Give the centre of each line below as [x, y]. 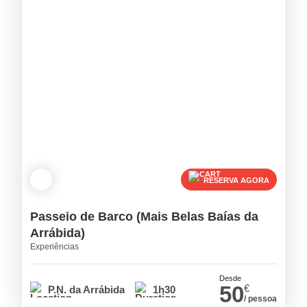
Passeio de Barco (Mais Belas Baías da [144, 217]
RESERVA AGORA [236, 180]
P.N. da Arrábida [86, 290]
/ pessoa [260, 299]
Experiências [54, 247]
